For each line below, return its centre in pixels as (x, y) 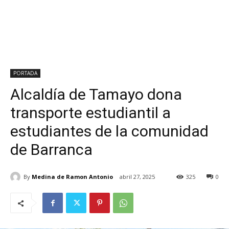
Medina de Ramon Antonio (72, 176)
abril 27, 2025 (137, 177)
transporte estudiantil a (90, 113)
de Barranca (51, 150)
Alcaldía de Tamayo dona (96, 94)
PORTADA (25, 73)
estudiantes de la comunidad (109, 131)
